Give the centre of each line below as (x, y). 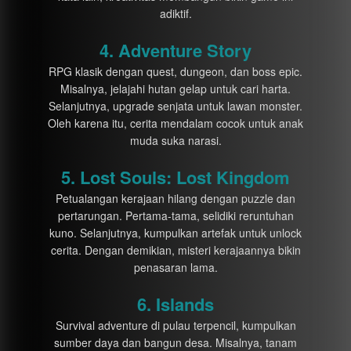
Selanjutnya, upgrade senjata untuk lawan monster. (175, 106)
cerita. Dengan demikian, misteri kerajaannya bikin (175, 250)
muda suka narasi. (175, 140)
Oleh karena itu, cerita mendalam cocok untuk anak (175, 123)
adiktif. (175, 13)
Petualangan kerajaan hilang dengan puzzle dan (175, 198)
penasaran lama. (175, 267)
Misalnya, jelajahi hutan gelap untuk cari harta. (175, 89)
